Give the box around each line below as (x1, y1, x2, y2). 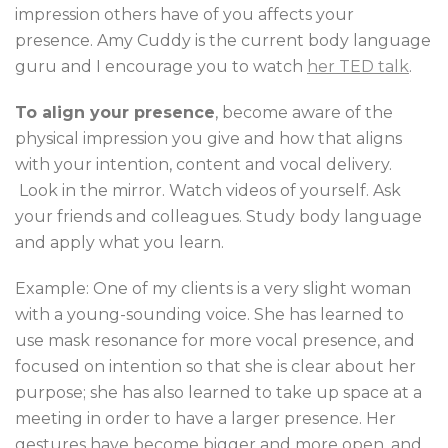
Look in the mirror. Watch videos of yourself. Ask (15, 181, 401, 200)
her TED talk (307, 57, 409, 76)
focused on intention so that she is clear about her (15, 357, 416, 376)
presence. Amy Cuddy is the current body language (15, 31, 431, 50)
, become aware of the (215, 103, 393, 122)
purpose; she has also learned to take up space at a (15, 383, 422, 402)
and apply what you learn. (15, 233, 224, 252)
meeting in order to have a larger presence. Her (15, 409, 396, 428)
